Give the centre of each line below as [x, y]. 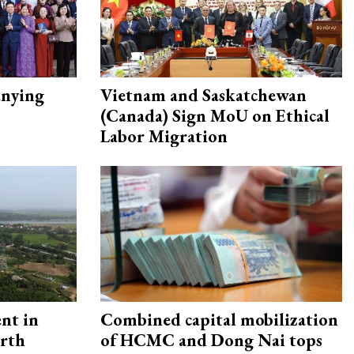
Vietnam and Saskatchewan [203, 96]
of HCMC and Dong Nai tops [211, 341]
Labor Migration [164, 137]
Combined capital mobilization [219, 320]
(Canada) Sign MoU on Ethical [215, 116]
